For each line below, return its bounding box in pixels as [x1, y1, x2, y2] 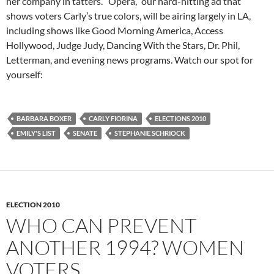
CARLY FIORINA [89, 114, 138, 123]
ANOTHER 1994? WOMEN [6, 235, 244, 261]
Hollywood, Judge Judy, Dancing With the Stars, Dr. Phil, [6, 39, 240, 51]
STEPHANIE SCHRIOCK [114, 129, 185, 138]
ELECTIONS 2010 [155, 114, 206, 123]
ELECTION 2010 [6, 200, 60, 210]
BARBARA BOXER [17, 114, 72, 123]
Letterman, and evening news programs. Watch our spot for [6, 54, 253, 66]
